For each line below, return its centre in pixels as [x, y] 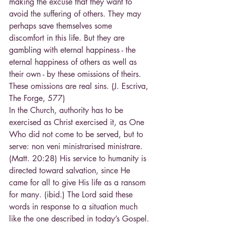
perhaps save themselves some [62, 26]
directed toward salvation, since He [71, 171]
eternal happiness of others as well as [74, 62]
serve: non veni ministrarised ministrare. [77, 147]
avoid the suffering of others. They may [76, 14]
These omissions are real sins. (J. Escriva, [80, 86]
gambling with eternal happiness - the [74, 50]
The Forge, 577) [37, 98]
